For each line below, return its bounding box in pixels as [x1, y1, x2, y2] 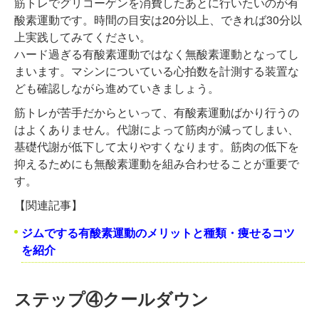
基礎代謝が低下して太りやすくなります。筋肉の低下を [14, 138, 299, 155]
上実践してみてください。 [14, 28, 151, 46]
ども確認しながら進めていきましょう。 [14, 80, 219, 97]
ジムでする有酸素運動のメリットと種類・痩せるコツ [21, 224, 295, 241]
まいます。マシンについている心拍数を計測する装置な [14, 63, 299, 80]
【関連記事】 [14, 197, 83, 214]
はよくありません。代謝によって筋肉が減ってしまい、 [14, 121, 299, 138]
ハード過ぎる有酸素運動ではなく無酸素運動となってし [14, 46, 299, 63]
